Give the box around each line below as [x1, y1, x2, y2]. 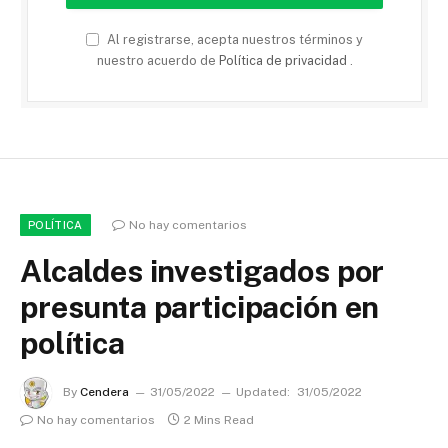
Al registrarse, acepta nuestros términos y [104, 31, 363, 47]
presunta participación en [20, 288, 380, 325]
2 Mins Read [184, 412, 254, 427]
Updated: [236, 384, 290, 399]
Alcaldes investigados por [20, 252, 385, 289]
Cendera [80, 384, 129, 399]
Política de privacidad [218, 52, 350, 68]
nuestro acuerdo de [96, 52, 219, 68]
